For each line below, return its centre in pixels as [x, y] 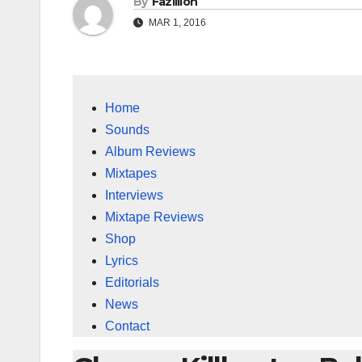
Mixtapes [131, 174]
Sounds [127, 130]
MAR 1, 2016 [176, 23]
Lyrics [122, 261]
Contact [127, 326]
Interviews [134, 196]
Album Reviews [150, 152]
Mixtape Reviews [154, 217]
